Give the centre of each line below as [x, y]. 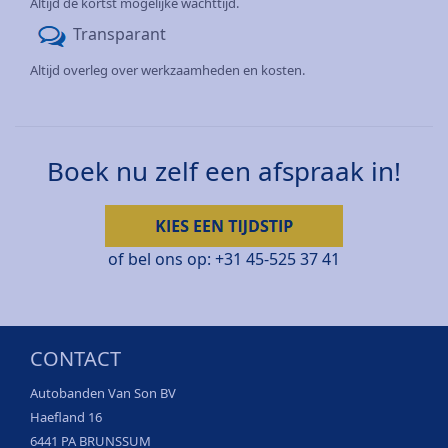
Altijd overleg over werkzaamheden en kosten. [167, 69]
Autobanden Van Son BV [103, 392]
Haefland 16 [66, 416]
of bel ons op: [161, 258]
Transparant [119, 33]
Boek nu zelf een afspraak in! [224, 170]
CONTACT [75, 358]
